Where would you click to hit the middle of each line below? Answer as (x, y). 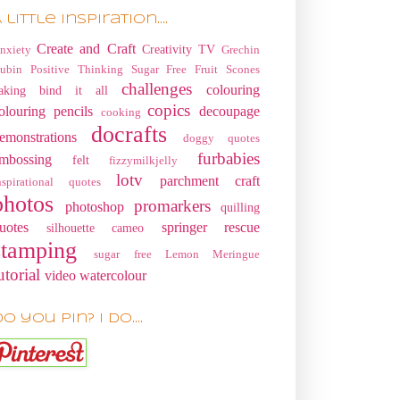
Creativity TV (178, 49)
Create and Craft (86, 48)
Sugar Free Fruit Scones (196, 69)
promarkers (172, 205)
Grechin (241, 50)
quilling (241, 207)
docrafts (129, 134)
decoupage (229, 111)
